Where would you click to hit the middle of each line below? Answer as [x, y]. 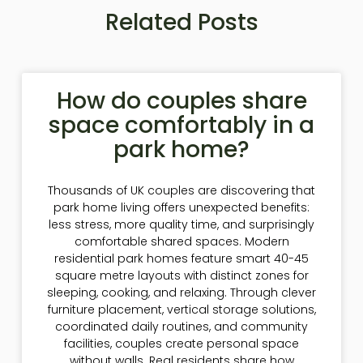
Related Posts [181, 22]
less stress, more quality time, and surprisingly [181, 225]
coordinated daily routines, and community [181, 327]
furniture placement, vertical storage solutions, [181, 310]
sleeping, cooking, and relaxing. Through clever [181, 293]
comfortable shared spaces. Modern [181, 242]
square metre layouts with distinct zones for [181, 276]
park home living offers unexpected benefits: [181, 208]
